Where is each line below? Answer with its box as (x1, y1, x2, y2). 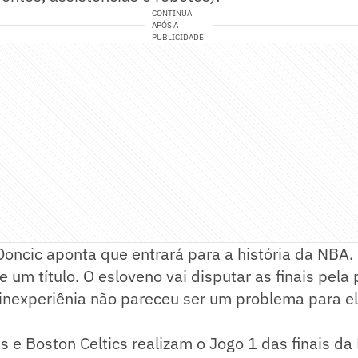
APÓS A (152, 19, 179, 30)
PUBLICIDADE (152, 31, 205, 42)
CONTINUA (152, 7, 193, 18)
